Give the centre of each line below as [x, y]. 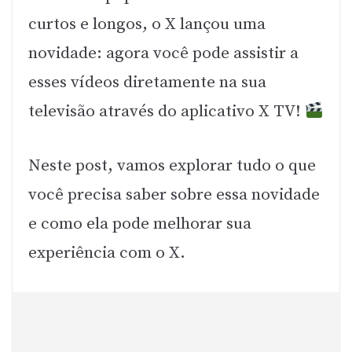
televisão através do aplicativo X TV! [167, 112]
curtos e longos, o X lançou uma [147, 25]
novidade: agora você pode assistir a [163, 54]
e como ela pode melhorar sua [140, 224]
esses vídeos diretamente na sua [147, 83]
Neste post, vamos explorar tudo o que [172, 165]
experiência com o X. [107, 253]
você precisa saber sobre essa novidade [174, 194]
